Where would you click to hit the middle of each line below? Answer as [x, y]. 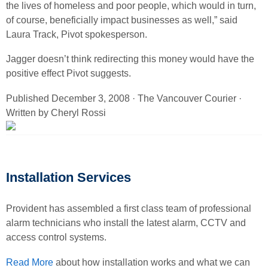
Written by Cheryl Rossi [56, 112]
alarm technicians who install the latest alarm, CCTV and [126, 223]
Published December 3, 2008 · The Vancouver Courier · [124, 98]
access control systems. [56, 237]
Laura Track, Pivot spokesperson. [77, 34]
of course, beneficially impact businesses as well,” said [122, 20]
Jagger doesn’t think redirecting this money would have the [130, 59]
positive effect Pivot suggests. [68, 74]
